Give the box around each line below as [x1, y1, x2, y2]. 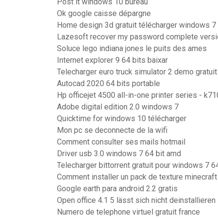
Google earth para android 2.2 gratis [57, 184, 178, 193]
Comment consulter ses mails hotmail [57, 137, 185, 146]
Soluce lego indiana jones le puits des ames [57, 44, 207, 53]
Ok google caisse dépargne [57, 9, 151, 18]
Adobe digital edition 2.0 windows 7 [57, 102, 179, 111]
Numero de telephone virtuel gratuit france [57, 207, 200, 217]
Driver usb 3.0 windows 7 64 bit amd [57, 149, 181, 158]
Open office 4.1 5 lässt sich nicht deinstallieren [57, 196, 216, 205]
